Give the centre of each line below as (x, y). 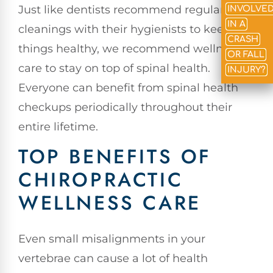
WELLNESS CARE (110, 203)
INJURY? (246, 69)
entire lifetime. (58, 126)
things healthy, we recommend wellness (129, 48)
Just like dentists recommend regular (121, 9)
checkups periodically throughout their (125, 107)
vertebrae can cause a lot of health (113, 258)
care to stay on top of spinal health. (114, 68)
